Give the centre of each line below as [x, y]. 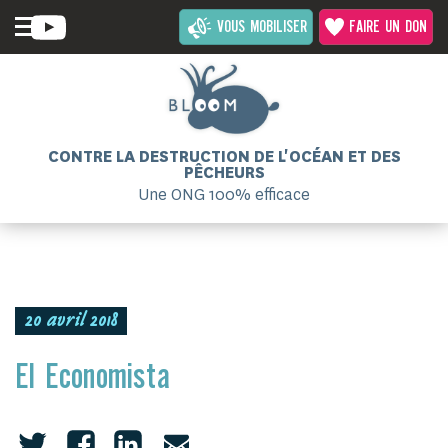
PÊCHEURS [224, 172]
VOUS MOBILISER [262, 27]
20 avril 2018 [71, 322]
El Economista [92, 378]
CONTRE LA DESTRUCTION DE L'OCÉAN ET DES [224, 156]
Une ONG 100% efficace [224, 194]
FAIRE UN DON [388, 27]
